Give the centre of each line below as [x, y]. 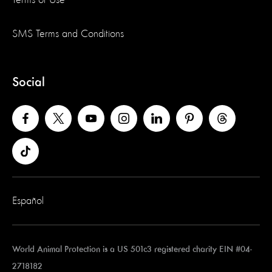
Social [29, 83]
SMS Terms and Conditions [68, 34]
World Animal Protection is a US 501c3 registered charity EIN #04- [132, 250]
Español [28, 201]
